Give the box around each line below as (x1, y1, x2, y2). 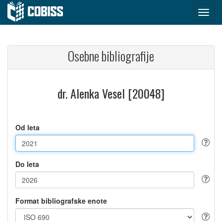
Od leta (15, 122, 40, 132)
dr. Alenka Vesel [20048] (57, 84, 165, 102)
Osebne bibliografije (68, 46, 154, 65)
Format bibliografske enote (15, 196, 107, 206)
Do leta (15, 159, 39, 169)
